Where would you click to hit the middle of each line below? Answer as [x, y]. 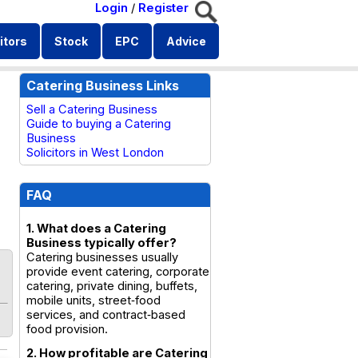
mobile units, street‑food [93, 300]
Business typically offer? [101, 243]
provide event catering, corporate [118, 272]
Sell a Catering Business [92, 109]
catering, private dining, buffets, [112, 286]
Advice [186, 41]
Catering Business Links [103, 86]
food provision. [67, 329]
